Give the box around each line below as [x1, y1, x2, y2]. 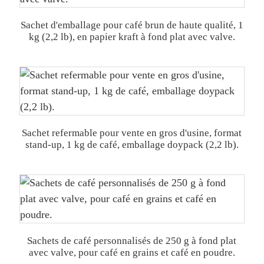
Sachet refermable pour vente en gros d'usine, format [22, 127, 242, 138]
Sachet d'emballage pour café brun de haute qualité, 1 [20, 19, 243, 31]
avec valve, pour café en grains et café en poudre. [28, 247, 235, 258]
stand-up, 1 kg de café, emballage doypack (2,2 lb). [25, 139, 239, 150]
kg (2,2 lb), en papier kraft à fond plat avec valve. [28, 31, 235, 42]
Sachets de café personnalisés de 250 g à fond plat [27, 235, 237, 246]
